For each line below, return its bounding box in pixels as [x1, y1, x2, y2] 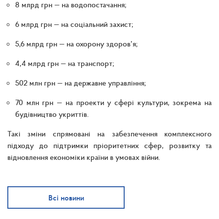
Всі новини [48, 192, 84, 202]
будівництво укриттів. [15, 109, 89, 119]
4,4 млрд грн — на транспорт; [15, 58, 114, 68]
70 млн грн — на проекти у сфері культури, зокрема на [15, 97, 212, 107]
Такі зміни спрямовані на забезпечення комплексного [7, 128, 212, 138]
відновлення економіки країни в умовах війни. [7, 152, 160, 162]
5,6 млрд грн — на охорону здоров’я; [15, 38, 138, 48]
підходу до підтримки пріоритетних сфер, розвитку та [7, 140, 212, 150]
